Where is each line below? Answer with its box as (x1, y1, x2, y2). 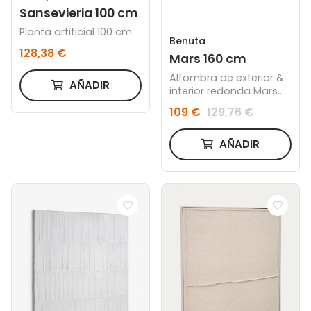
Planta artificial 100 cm (97, 25, 133, 40)
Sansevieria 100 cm (19, 5, 139, 22)
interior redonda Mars (169, 83, 278, 98)
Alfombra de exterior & (169, 70, 285, 85)
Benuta (169, 34, 206, 49)
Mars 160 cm (169, 51, 247, 68)
